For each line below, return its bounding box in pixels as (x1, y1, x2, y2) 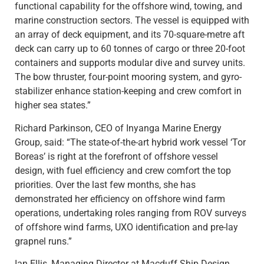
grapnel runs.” (15, 235, 72, 247)
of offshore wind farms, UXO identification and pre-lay (15, 221, 238, 233)
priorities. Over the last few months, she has (15, 179, 196, 190)
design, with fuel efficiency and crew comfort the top (15, 164, 231, 176)
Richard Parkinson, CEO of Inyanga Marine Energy (15, 122, 222, 134)
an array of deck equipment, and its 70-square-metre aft (15, 29, 245, 41)
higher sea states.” (15, 100, 91, 111)
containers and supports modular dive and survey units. (15, 57, 245, 69)
